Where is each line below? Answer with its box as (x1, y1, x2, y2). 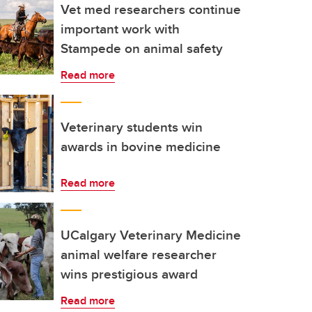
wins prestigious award (61, 264, 198, 283)
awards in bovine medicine (61, 136, 221, 156)
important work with (61, 19, 180, 38)
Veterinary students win (61, 117, 203, 136)
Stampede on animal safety (61, 38, 223, 58)
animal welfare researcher (61, 244, 217, 264)
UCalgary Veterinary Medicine (61, 225, 241, 244)
